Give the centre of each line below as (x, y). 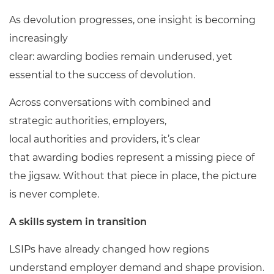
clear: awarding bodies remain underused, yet (121, 57)
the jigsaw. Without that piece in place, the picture (133, 176)
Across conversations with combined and (110, 102)
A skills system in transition (78, 222)
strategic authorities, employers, (88, 121)
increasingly (39, 38)
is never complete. (54, 194)
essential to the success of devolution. (102, 75)
